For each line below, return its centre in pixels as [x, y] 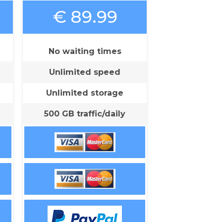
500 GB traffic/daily [85, 114]
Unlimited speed [85, 72]
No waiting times [85, 51]
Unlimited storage [85, 93]
